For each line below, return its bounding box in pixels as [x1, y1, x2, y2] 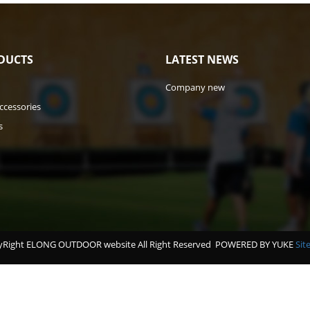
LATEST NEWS [165, 52, 239, 67]
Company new [165, 81, 225, 93]
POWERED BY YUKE [215, 238, 295, 250]
